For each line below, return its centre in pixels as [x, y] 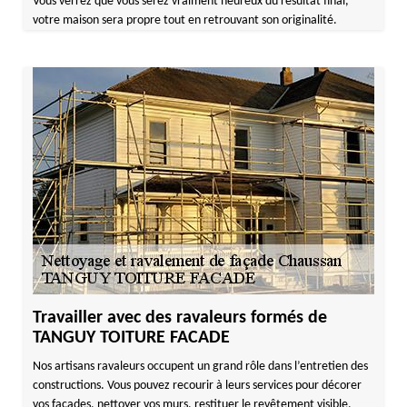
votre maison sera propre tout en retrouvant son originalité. [184, 20]
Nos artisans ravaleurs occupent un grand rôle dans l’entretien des [200, 367]
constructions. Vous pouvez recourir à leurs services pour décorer [197, 386]
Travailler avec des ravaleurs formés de [179, 318]
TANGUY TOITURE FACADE [131, 338]
